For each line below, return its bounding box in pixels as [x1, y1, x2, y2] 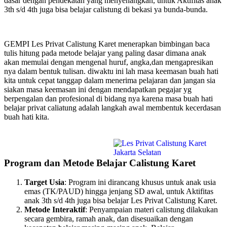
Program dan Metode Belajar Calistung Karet [4, 157, 196, 168]
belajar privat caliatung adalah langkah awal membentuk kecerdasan [4, 103, 221, 112]
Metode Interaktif [24, 205, 85, 214]
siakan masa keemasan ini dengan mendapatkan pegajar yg [4, 85, 192, 94]
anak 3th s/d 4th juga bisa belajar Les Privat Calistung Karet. [24, 196, 217, 205]
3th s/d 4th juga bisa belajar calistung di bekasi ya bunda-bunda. [4, 5, 208, 14]
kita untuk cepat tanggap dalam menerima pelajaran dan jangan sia [4, 76, 215, 85]
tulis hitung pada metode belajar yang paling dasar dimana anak [4, 49, 206, 57]
